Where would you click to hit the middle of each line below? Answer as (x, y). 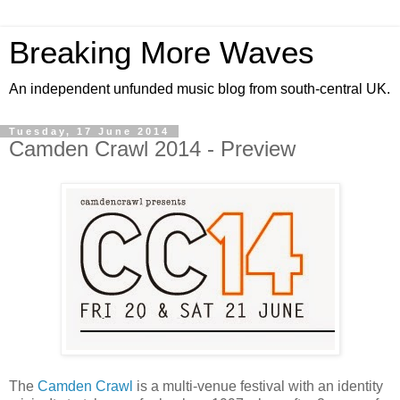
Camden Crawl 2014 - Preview (152, 149)
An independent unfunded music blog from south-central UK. (200, 89)
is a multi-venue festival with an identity (258, 386)
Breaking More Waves (162, 53)
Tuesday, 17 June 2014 (89, 131)
